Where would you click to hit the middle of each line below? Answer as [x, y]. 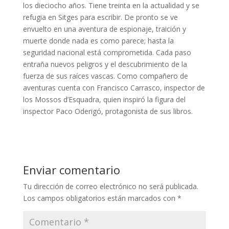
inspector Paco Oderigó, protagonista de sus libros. [108, 111]
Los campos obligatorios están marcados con [100, 198]
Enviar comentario [71, 169]
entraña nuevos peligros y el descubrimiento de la [105, 64]
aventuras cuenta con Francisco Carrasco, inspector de [114, 87]
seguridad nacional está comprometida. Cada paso [107, 52]
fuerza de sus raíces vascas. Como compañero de [105, 76]
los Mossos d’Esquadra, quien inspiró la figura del [104, 99]
